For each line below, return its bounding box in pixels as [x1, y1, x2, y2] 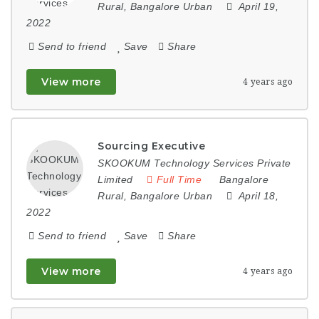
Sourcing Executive [98, 140, 205, 152]
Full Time [156, 174, 202, 185]
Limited [98, 174, 133, 185]
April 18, [238, 190, 278, 202]
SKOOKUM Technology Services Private [98, 157, 291, 169]
